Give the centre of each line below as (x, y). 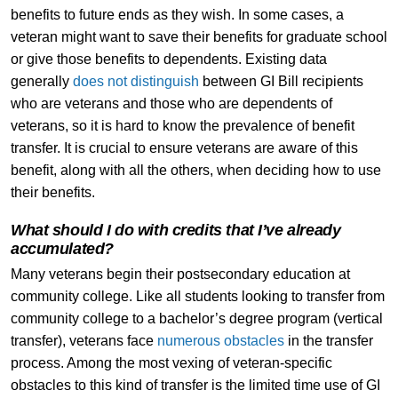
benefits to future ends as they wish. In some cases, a (177, 14)
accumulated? (62, 248)
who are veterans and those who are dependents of (171, 103)
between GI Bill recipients (281, 81)
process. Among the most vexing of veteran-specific (171, 362)
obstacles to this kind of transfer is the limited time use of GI (195, 385)
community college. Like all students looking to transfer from (197, 296)
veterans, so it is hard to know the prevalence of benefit (182, 125)
